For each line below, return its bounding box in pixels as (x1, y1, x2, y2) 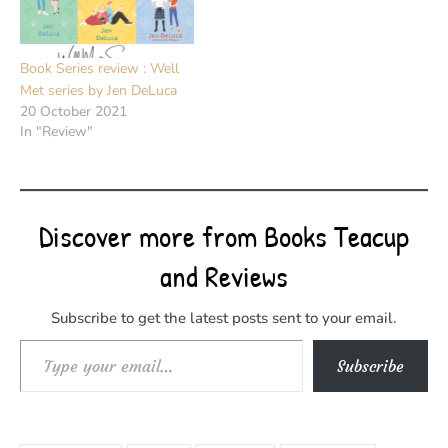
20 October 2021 (20, 101, 127, 121)
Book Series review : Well (20, 58, 179, 78)
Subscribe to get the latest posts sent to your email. (51, 307, 397, 328)
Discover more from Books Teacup (39, 215, 409, 256)
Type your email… (19, 340, 170, 367)
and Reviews (160, 255, 288, 296)
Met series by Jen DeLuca (20, 80, 177, 100)
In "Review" (20, 121, 93, 141)
